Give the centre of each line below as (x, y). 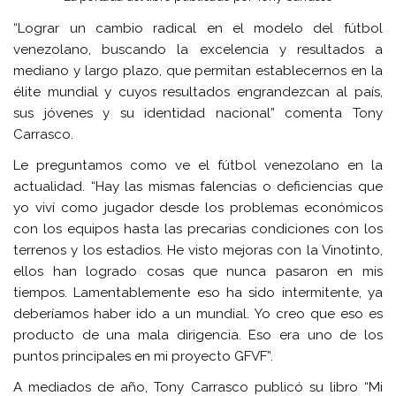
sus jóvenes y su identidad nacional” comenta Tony (198, 113)
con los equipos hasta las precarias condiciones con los (198, 229)
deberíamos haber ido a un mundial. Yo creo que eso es (198, 314)
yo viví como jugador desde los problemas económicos (198, 208)
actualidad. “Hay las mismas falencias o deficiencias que (198, 187)
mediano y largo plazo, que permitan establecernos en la (198, 70)
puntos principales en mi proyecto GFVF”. (144, 357)
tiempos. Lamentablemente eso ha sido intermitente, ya (198, 293)
